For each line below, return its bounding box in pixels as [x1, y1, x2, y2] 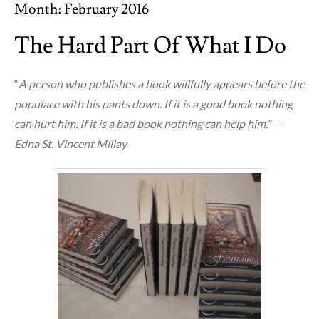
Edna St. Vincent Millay [14, 136, 127, 150]
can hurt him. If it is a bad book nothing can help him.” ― [14, 116, 284, 130]
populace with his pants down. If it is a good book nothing [14, 96, 293, 110]
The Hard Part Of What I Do [14, 30, 286, 61]
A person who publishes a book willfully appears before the [19, 76, 305, 90]
